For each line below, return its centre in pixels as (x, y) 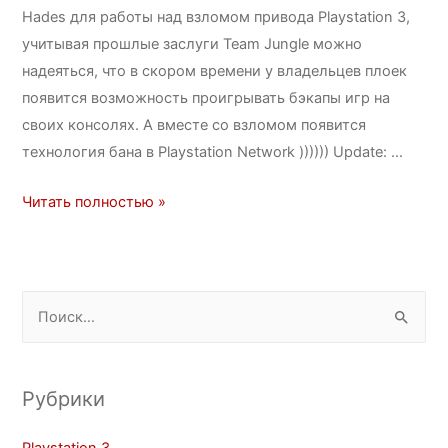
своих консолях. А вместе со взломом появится (194, 125)
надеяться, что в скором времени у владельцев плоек (215, 71)
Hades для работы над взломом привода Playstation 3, (216, 17)
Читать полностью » (94, 202)
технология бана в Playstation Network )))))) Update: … (213, 152)
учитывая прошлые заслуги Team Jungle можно (192, 44)
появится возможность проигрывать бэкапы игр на (206, 98)
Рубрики (64, 398)
